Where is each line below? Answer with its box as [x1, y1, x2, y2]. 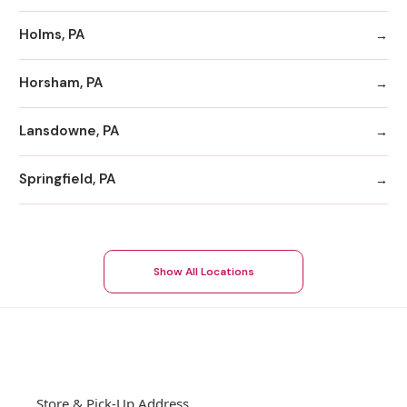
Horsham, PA [19, 74, 103, 93]
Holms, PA [19, 25, 84, 45]
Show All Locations [153, 263, 254, 279]
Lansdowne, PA [19, 122, 119, 141]
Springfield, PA [19, 170, 115, 189]
